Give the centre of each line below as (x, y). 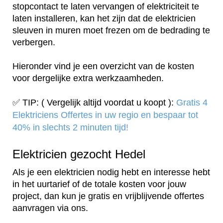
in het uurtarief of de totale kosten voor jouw (99, 184)
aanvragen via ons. (50, 208)
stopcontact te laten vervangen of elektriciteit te (106, 7)
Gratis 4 (192, 103)
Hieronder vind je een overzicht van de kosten (103, 66)
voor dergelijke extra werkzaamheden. (88, 78)
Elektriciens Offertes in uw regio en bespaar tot (105, 115)
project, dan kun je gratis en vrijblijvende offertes (108, 196)
